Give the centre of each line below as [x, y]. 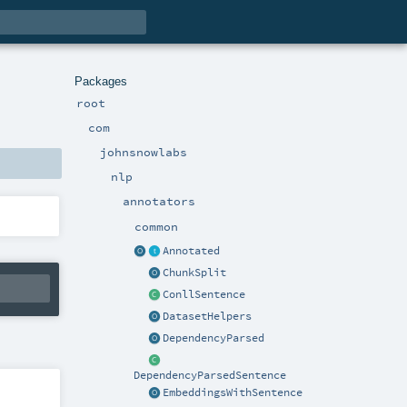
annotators [159, 201]
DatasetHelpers [207, 316]
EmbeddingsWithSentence [233, 393]
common [156, 226]
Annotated [191, 250]
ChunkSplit [194, 272]
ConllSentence [204, 294]
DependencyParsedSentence [210, 375]
